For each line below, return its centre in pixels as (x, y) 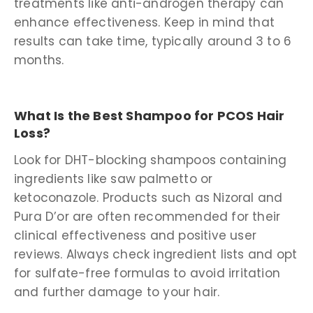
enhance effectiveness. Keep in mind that (145, 23)
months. (39, 60)
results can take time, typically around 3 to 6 (153, 42)
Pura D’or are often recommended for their (147, 217)
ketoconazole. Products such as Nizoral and (148, 198)
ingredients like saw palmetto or (114, 179)
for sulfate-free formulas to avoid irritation (147, 274)
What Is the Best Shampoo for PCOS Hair (150, 115)
